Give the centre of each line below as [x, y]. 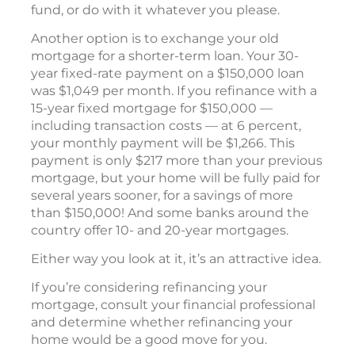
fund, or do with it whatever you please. [155, 10]
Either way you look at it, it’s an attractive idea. [176, 259]
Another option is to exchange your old [155, 39]
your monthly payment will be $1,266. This [163, 143]
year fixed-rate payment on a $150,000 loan [168, 74]
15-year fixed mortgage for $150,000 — [152, 109]
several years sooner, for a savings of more [162, 196]
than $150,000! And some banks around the [170, 213]
